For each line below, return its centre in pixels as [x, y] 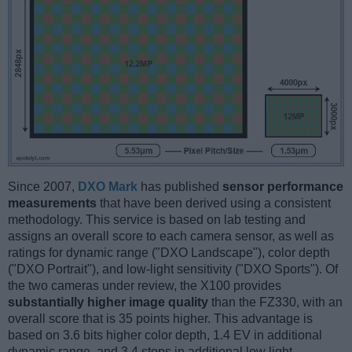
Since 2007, [43, 186]
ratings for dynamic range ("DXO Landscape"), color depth [169, 252]
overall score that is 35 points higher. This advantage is [160, 318]
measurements [52, 203]
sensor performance [283, 186]
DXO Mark [108, 186]
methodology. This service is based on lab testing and [157, 219]
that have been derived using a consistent [214, 203]
